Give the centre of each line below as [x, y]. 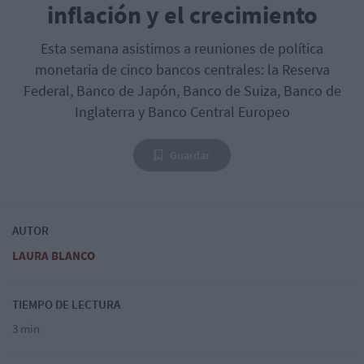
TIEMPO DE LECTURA [66, 304]
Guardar [190, 155]
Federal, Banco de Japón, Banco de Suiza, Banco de [182, 90]
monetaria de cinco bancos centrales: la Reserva [182, 69]
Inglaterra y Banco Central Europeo [182, 111]
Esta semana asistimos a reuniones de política [182, 48]
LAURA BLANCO [54, 255]
